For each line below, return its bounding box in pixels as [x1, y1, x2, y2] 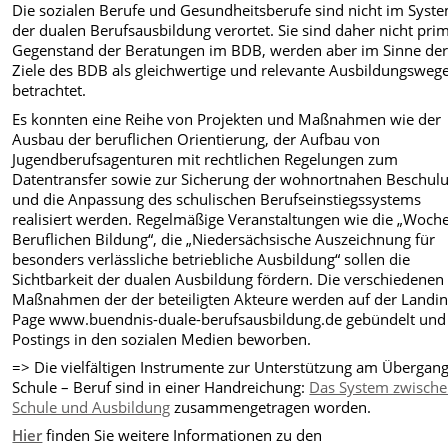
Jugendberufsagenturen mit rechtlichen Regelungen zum [12, 148, 399, 169]
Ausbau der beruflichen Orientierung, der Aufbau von [12, 128, 381, 149]
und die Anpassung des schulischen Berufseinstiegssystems [12, 188, 422, 209]
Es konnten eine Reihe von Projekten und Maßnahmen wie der [12, 108, 442, 129]
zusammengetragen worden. [170, 397, 372, 418]
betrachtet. [12, 80, 87, 101]
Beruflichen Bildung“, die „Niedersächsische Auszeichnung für [12, 228, 436, 249]
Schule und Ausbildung [12, 397, 171, 418]
